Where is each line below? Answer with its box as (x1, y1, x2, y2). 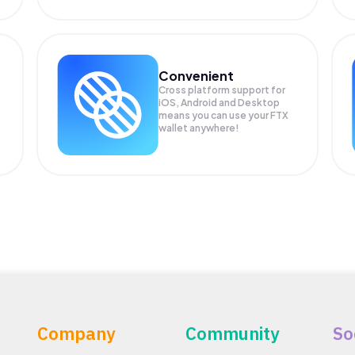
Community (185, 322, 280, 345)
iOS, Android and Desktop (158, 96, 281, 109)
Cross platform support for (158, 83, 286, 96)
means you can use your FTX (158, 109, 289, 121)
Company (37, 322, 116, 345)
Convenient (158, 67, 235, 84)
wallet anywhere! (158, 121, 240, 134)
